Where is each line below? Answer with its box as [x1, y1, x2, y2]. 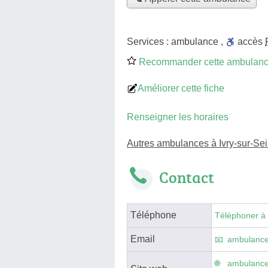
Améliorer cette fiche [138, 83, 224, 93]
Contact [159, 166, 214, 188]
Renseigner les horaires [127, 111, 229, 122]
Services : [127, 36, 171, 47]
